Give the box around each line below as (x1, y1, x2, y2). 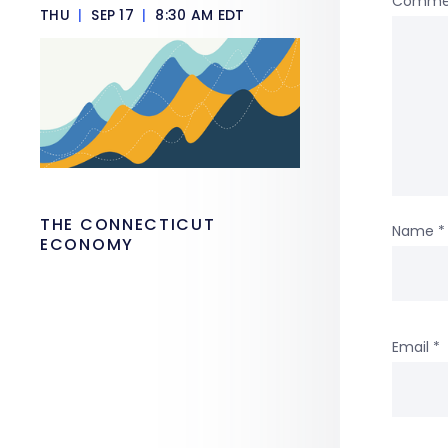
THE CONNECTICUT (40, 213, 216, 236)
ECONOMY (40, 233, 134, 256)
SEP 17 (86, 5, 139, 25)
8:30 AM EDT (151, 5, 245, 25)
